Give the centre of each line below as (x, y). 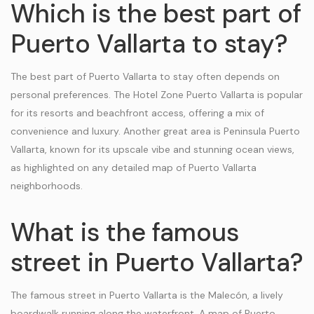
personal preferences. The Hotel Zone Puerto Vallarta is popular (157, 95)
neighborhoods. (47, 186)
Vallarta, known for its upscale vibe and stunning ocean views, (152, 149)
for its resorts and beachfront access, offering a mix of (137, 113)
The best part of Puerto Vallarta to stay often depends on (145, 76)
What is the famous (125, 232)
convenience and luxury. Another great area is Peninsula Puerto (155, 131)
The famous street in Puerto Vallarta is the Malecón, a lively (147, 295)
